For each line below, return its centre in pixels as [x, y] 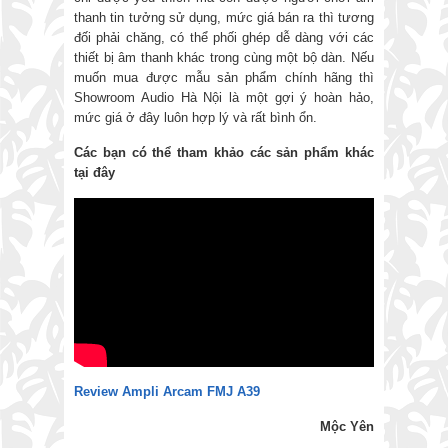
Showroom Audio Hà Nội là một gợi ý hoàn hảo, [224, 98]
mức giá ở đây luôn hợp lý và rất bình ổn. [195, 118]
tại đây [94, 173]
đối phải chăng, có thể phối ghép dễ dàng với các [224, 38]
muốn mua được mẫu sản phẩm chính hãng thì [224, 78]
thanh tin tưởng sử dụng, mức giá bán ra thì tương [224, 18]
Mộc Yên [347, 427]
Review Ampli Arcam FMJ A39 [167, 392]
